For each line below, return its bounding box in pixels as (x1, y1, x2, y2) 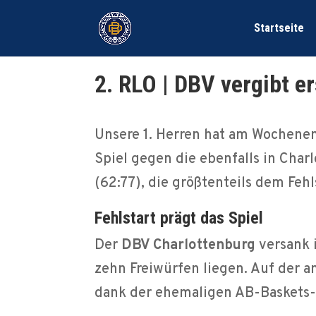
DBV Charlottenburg (121, 236, 256, 255)
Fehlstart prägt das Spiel (95, 208, 264, 229)
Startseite (253, 21, 304, 35)
